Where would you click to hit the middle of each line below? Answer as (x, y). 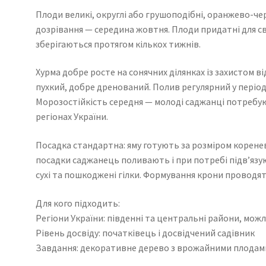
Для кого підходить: (77, 203)
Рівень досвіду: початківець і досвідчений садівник (145, 232)
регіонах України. (72, 117)
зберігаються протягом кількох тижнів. (118, 44)
